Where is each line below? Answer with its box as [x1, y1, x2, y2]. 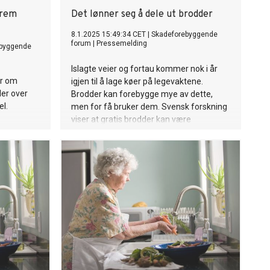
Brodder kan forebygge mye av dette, [71, 89, 213, 99]
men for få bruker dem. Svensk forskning [71, 102, 227, 111]
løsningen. [71, 127, 110, 137]
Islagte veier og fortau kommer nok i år [71, 64, 218, 74]
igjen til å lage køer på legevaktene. [71, 77, 203, 86]
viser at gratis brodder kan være [71, 115, 191, 124]
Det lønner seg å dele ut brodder [71, 8, 213, 20]
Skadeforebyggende [151, 30, 218, 39]
